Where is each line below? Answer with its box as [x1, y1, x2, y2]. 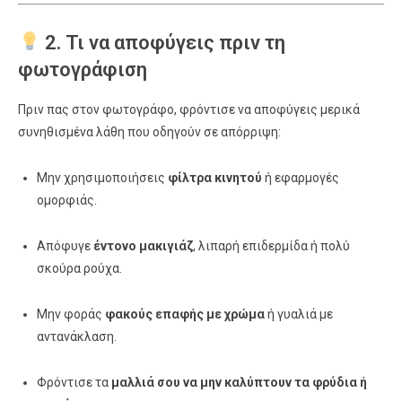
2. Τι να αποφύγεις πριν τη [40, 31, 286, 54]
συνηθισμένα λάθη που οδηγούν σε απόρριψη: [18, 125, 281, 139]
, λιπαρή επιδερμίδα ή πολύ [193, 239, 350, 253]
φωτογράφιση [18, 58, 147, 81]
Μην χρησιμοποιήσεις [37, 170, 168, 185]
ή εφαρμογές [262, 170, 339, 185]
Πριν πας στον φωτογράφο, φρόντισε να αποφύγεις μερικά [18, 102, 360, 117]
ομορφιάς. [37, 193, 97, 207]
